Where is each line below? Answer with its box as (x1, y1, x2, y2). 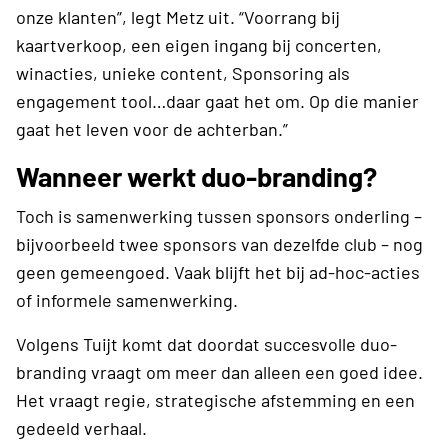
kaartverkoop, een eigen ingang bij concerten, (16, 33, 382, 56)
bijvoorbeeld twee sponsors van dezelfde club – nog (16, 232, 423, 255)
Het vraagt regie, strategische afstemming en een (16, 388, 415, 411)
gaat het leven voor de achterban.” (16, 117, 288, 140)
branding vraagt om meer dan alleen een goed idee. (16, 360, 423, 383)
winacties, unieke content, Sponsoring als (16, 61, 350, 84)
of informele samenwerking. (16, 288, 238, 311)
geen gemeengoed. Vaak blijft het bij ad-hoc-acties (16, 260, 420, 283)
